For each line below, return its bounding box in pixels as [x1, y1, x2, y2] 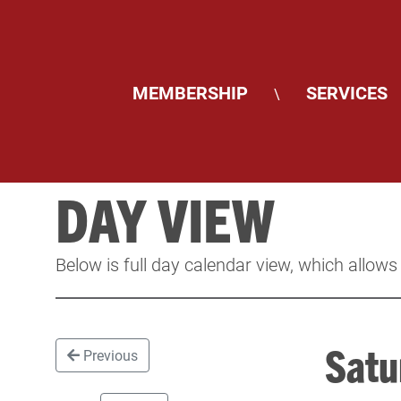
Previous [80, 346, 139, 364]
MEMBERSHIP [132, 81, 248, 104]
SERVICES [306, 81, 388, 104]
